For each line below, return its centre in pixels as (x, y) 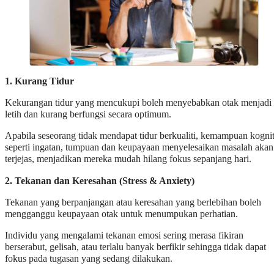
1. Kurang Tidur (39, 81)
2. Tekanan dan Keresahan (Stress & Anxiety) (100, 181)
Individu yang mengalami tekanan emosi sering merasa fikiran (124, 236)
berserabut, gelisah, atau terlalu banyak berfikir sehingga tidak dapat (135, 247)
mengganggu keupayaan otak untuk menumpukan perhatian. (121, 214)
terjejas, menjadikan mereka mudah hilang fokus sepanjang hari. (128, 159)
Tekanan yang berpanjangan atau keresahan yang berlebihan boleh (133, 202)
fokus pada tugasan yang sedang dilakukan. (89, 259)
